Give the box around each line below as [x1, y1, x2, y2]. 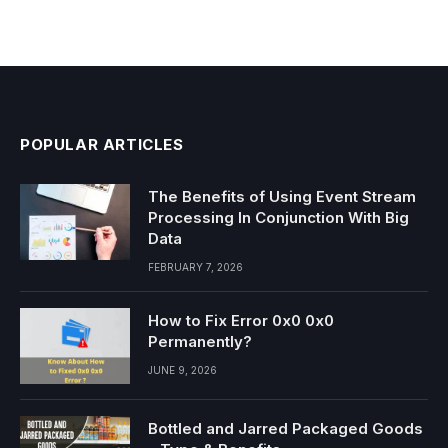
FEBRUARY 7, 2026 [148, 260, 243, 273]
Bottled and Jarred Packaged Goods [148, 418, 423, 438]
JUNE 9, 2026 [148, 363, 217, 376]
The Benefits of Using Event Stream [148, 186, 416, 206]
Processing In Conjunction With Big [148, 207, 409, 227]
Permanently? [148, 331, 252, 351]
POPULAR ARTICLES [20, 134, 184, 154]
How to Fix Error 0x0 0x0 [148, 310, 334, 330]
